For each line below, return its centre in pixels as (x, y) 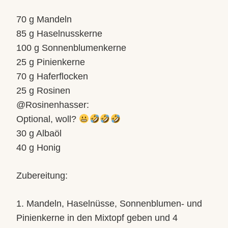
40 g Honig (38, 148)
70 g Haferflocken (52, 76)
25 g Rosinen (43, 91)
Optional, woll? (48, 119)
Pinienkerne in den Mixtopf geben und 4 (97, 218)
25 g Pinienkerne (51, 62)
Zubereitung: (42, 176)
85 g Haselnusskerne (59, 34)
